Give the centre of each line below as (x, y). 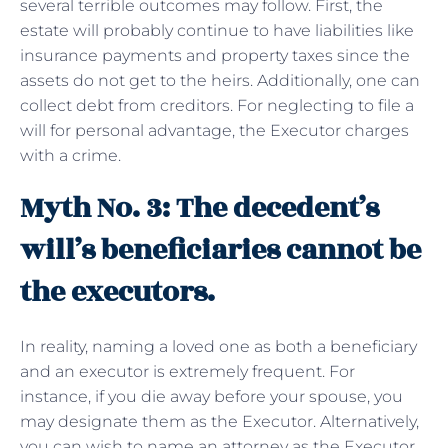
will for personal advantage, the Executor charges (214, 130)
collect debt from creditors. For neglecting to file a (217, 105)
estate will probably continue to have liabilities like (217, 30)
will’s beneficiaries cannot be (220, 250)
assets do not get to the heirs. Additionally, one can (220, 80)
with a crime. (70, 155)
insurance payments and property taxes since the (215, 55)
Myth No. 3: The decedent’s (199, 208)
